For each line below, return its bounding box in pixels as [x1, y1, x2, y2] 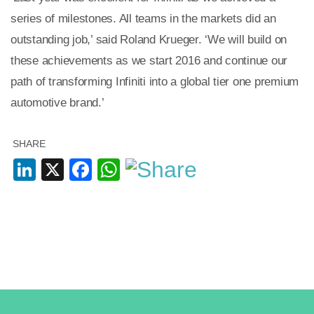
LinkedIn [36, 156, 121, 182]
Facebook [92, 156, 191, 182]
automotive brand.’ [11, 95, 104, 109]
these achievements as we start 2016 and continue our [11, 53, 287, 67]
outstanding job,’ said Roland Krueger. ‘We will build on [11, 32, 287, 46]
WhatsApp [120, 156, 224, 182]
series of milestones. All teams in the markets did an [11, 11, 276, 25]
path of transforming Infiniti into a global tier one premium [11, 74, 299, 88]
